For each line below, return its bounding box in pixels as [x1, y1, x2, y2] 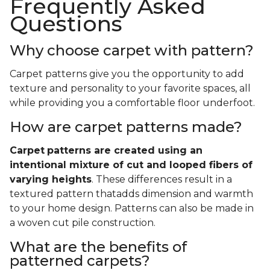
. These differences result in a [92, 174, 232, 186]
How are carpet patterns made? [10, 118, 242, 136]
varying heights [10, 174, 92, 186]
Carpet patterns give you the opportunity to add [10, 68, 244, 80]
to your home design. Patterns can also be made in [10, 202, 254, 215]
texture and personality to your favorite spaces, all [10, 83, 251, 95]
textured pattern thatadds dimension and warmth [10, 188, 253, 200]
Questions [10, 10, 122, 37]
